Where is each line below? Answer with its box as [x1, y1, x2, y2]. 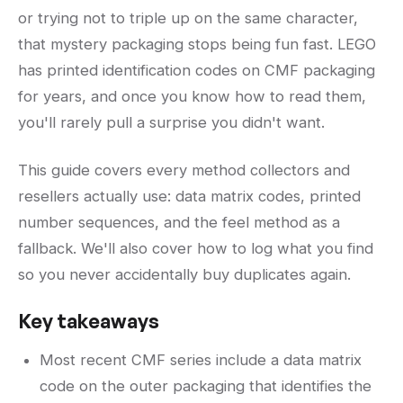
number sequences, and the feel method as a [18, 213, 340, 232]
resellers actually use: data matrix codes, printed [18, 187, 361, 206]
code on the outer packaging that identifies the [40, 377, 372, 396]
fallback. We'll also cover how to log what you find [18, 239, 373, 258]
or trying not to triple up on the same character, [18, 9, 358, 28]
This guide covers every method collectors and [18, 161, 350, 180]
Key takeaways [18, 309, 159, 334]
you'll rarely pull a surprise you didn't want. [18, 113, 325, 132]
